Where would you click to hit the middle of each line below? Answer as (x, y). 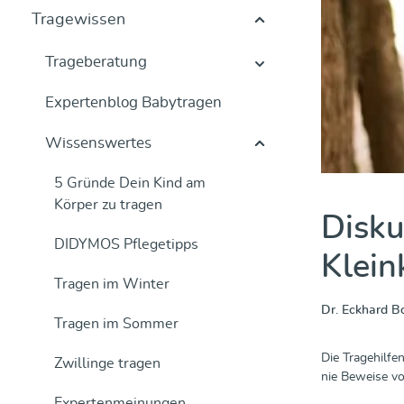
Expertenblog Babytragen (133, 102)
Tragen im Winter (112, 284)
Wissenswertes (98, 143)
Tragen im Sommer (116, 324)
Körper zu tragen (108, 205)
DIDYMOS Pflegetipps (126, 244)
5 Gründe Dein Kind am (130, 183)
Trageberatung (96, 62)
